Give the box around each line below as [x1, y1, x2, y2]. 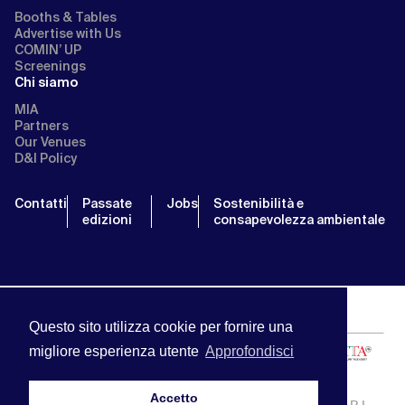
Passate [82, 195, 132, 212]
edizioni [82, 212, 132, 228]
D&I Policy [14, 150, 77, 166]
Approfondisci [205, 344, 295, 360]
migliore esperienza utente [29, 344, 202, 360]
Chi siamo [14, 74, 78, 90]
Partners [14, 118, 69, 134]
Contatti [14, 195, 67, 212]
